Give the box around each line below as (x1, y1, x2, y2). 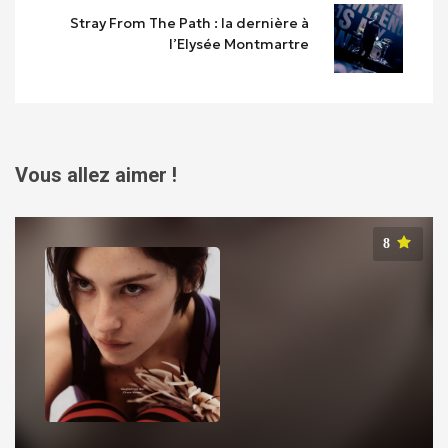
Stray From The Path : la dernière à (69, 13, 309, 32)
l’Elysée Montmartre (168, 34, 309, 53)
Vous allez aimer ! (15, 163, 177, 188)
